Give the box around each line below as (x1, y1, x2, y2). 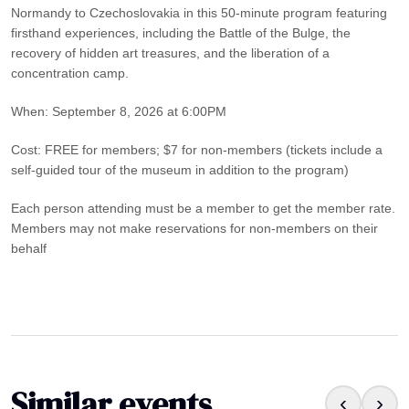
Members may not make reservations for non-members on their (11, 220, 378, 236)
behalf (11, 240, 47, 256)
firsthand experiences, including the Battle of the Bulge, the (11, 25, 351, 40)
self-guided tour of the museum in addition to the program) (11, 162, 349, 177)
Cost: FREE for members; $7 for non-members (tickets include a (11, 142, 383, 157)
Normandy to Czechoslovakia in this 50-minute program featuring (11, 5, 387, 20)
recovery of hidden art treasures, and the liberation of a (11, 45, 330, 60)
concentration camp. (11, 65, 129, 80)
